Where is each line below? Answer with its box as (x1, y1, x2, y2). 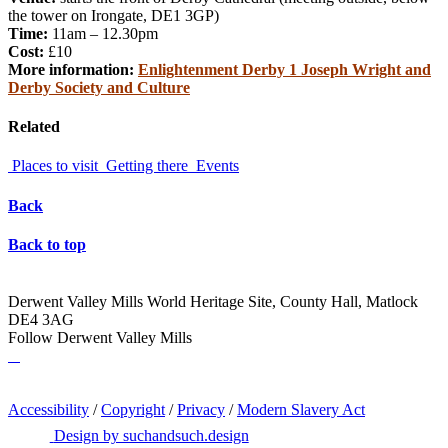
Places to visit (12, 157, 98, 175)
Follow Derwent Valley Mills (8, 329, 192, 347)
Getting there (106, 157, 188, 175)
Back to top (8, 235, 86, 253)
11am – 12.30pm (48, 24, 158, 42)
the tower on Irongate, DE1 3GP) (8, 6, 219, 24)
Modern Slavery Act (237, 401, 365, 419)
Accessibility (8, 401, 89, 419)
